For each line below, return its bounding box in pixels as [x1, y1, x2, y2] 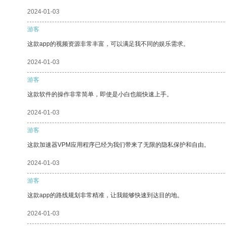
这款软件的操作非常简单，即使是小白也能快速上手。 [27, 90, 173, 98]
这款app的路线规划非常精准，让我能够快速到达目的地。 [27, 191, 183, 199]
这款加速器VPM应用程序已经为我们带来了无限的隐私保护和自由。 [27, 141, 210, 148]
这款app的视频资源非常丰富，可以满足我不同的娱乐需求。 [27, 40, 189, 47]
